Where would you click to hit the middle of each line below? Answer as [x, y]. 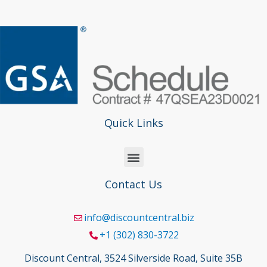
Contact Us [133, 184]
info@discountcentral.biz [139, 217]
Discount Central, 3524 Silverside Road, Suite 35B [133, 258]
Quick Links [133, 122]
